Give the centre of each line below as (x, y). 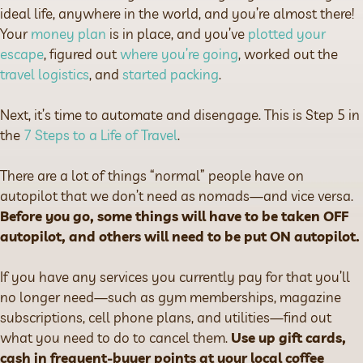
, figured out (82, 54)
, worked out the (288, 54)
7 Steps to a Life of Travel (100, 135)
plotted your (287, 34)
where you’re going (179, 54)
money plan (68, 34)
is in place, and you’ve (177, 34)
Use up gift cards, (288, 337)
